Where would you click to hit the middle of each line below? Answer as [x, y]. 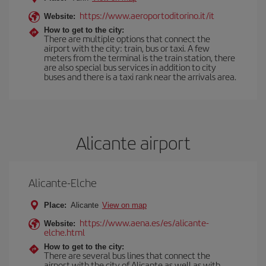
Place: [55, 205]
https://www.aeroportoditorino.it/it [147, 15]
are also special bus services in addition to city [130, 67]
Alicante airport [133, 142]
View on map [124, 205]
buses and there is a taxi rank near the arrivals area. [140, 76]
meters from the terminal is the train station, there [140, 57]
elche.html [64, 232]
